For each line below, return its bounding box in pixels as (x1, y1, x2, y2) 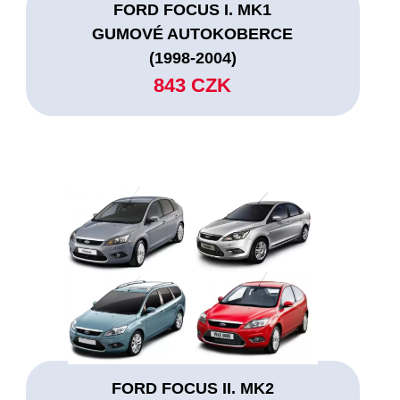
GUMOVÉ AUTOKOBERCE (92, 24, 294, 43)
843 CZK (154, 73, 232, 96)
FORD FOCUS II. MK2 (111, 379, 274, 397)
